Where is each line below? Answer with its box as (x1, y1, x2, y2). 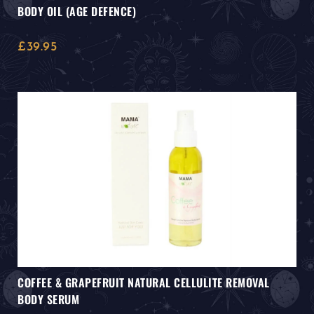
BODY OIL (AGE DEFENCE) (18, 3, 136, 20)
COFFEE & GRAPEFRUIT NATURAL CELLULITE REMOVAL (18, 274, 270, 292)
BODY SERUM (18, 291, 79, 308)
